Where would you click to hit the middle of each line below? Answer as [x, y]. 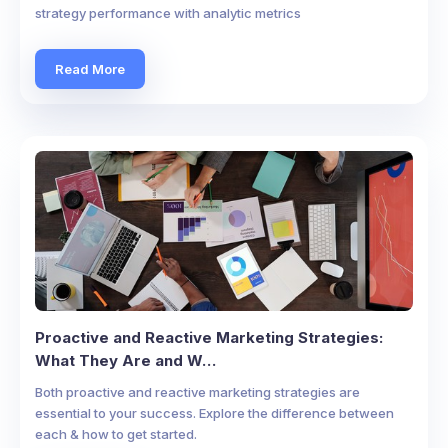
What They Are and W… [125, 360]
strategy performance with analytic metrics [168, 13]
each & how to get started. [116, 434]
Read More [90, 68]
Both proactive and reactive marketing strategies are [197, 392]
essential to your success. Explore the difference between [214, 413]
